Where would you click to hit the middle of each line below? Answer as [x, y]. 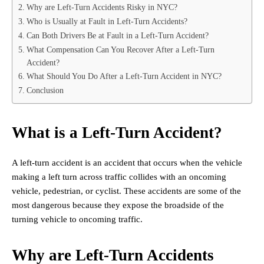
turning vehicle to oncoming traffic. [77, 220]
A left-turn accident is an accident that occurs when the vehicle [127, 163]
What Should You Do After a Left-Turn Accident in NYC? [124, 76]
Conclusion [46, 90]
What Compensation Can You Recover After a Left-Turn [120, 50]
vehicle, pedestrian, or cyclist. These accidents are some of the [126, 191]
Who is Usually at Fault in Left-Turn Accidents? [107, 22]
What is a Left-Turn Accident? [117, 133]
